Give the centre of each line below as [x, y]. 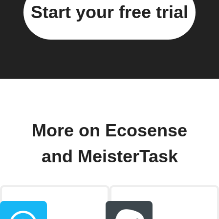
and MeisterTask [109, 156]
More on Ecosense [109, 130]
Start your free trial [109, 12]
